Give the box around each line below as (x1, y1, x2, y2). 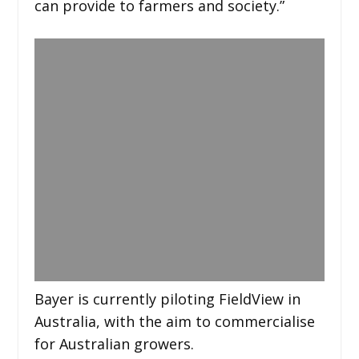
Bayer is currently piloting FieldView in (34, 289, 301, 309)
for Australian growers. (34, 334, 194, 353)
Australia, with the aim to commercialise (34, 312, 315, 331)
